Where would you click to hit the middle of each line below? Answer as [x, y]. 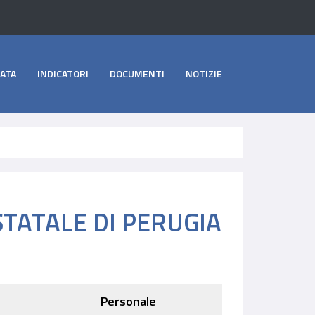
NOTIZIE [204, 73]
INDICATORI [63, 73]
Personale [128, 301]
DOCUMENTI [137, 73]
